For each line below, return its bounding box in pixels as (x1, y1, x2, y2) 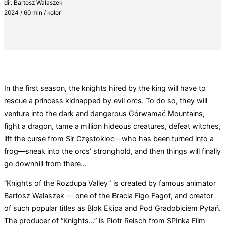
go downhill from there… (4, 159, 89, 168)
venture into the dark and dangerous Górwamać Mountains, (4, 109, 205, 118)
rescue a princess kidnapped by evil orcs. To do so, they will (4, 96, 207, 105)
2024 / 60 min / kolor (4, 9, 61, 16)
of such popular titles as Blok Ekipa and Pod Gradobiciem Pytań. (4, 204, 221, 213)
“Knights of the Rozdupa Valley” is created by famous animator (4, 179, 216, 188)
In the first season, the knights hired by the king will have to (4, 84, 206, 92)
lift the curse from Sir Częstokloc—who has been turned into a (4, 134, 214, 143)
